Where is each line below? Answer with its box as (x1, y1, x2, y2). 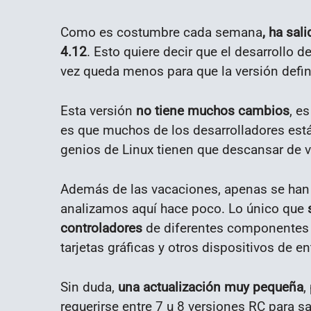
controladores (60, 219, 142, 236)
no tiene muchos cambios (133, 103, 289, 119)
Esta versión (60, 103, 133, 119)
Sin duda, (60, 278, 115, 295)
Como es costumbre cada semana (60, 24, 262, 41)
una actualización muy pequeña (115, 278, 303, 295)
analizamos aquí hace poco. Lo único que (60, 200, 308, 217)
